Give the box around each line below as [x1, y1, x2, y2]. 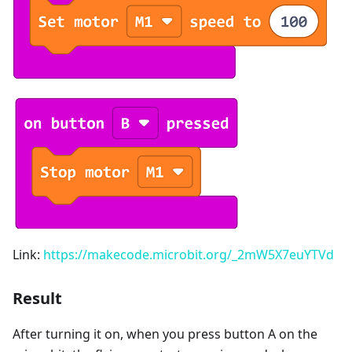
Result [13, 287, 62, 309]
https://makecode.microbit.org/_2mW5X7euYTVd [43, 245, 334, 263]
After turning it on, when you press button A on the [13, 324, 317, 343]
